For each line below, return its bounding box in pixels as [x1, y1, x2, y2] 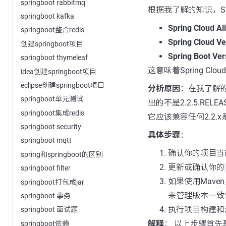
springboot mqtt [21, 136, 72, 145]
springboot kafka [21, 12, 74, 21]
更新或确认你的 [167, 162, 224, 172]
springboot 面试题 [21, 205, 78, 214]
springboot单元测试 [21, 95, 83, 103]
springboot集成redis [21, 108, 84, 117]
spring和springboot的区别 [21, 150, 103, 158]
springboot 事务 [21, 191, 71, 200]
